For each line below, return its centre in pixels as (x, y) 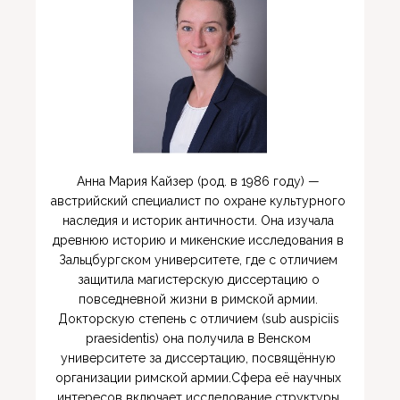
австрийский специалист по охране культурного (198, 201)
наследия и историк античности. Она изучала (198, 221)
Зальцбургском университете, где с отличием (198, 260)
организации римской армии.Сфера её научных (198, 378)
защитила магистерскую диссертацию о (198, 280)
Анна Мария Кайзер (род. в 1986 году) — (198, 182)
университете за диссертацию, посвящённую (198, 358)
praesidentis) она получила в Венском (198, 339)
